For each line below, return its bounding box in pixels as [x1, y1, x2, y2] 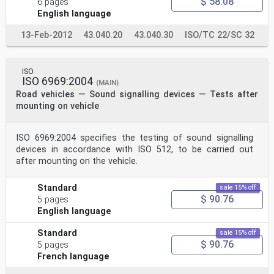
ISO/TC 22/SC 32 [184, 29, 254, 40]
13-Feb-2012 [21, 29, 72, 40]
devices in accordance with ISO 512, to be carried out [16, 144, 253, 155]
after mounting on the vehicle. [16, 155, 138, 166]
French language [37, 251, 110, 262]
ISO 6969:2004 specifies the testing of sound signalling [16, 132, 253, 143]
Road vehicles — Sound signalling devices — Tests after [16, 89, 258, 100]
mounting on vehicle [16, 100, 99, 111]
